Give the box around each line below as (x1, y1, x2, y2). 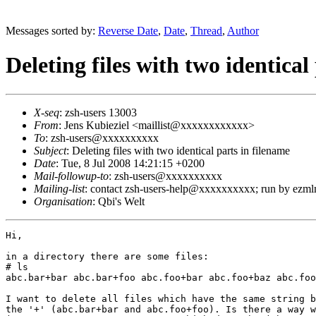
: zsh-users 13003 (59, 106, 137, 119)
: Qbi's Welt (92, 195, 145, 207)
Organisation (34, 195, 92, 207)
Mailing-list (34, 182, 85, 195)
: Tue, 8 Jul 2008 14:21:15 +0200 (56, 157, 205, 169)
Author (227, 25, 259, 37)
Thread (190, 25, 222, 37)
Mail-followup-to (34, 169, 109, 182)
